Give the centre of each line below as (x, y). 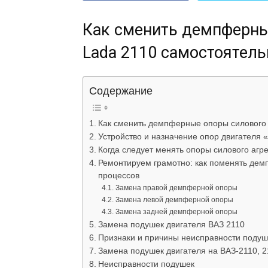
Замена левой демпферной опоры (174, 200)
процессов (118, 176)
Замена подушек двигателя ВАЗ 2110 (171, 225)
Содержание (121, 91)
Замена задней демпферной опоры (176, 212)
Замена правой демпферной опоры (176, 188)
